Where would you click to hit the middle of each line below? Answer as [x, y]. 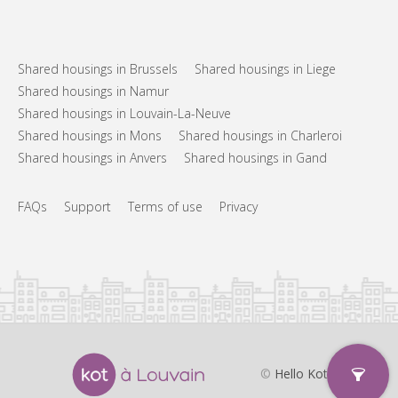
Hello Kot [301, 373]
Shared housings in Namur [93, 91]
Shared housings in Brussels [98, 68]
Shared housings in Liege [265, 68]
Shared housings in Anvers [92, 157]
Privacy [239, 206]
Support [88, 206]
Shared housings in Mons [90, 135]
